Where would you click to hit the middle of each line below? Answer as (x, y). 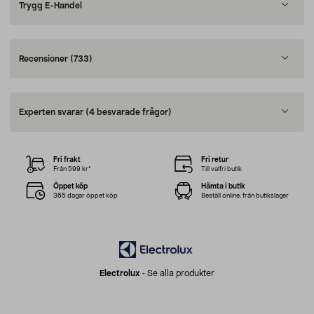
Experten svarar (52, 112)
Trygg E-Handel (50, 6)
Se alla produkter (181, 274)
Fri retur (214, 159)
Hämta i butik (223, 186)
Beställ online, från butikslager (245, 196)
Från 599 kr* (73, 169)
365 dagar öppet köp (86, 196)
